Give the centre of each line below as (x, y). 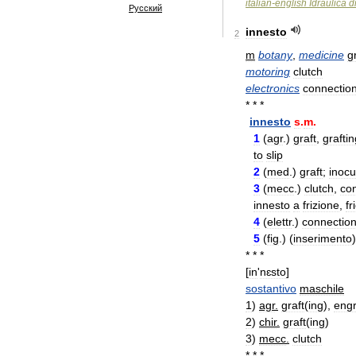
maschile (322, 288)
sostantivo (271, 288)
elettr (279, 222)
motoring (268, 72)
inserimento (323, 238)
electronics (273, 88)
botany (275, 55)
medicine (321, 55)
